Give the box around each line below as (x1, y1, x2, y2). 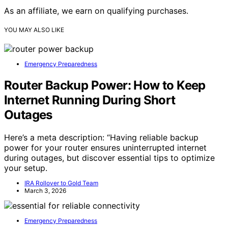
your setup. (4, 162, 47, 173)
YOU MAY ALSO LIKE (4, 25, 64, 34)
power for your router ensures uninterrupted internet (4, 142, 207, 153)
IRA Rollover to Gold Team (24, 179, 98, 187)
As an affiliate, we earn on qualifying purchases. (4, 5, 188, 16)
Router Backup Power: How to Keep (4, 77, 206, 93)
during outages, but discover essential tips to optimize (4, 152, 215, 163)
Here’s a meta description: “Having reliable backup (4, 132, 198, 142)
